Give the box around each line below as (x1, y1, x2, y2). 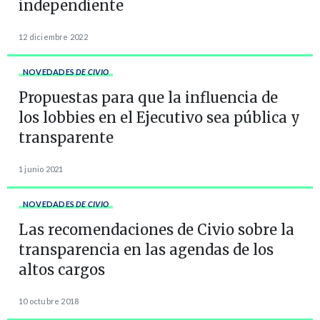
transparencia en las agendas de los (19, 240, 274, 259)
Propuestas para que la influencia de (19, 88, 278, 106)
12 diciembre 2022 (19, 31, 88, 41)
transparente (19, 128, 114, 146)
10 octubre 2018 (19, 296, 79, 306)
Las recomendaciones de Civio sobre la (19, 220, 294, 239)
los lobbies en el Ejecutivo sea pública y (19, 108, 300, 126)
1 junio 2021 (19, 164, 64, 174)
